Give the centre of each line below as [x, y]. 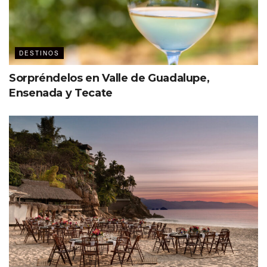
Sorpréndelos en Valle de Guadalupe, [109, 78]
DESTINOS [39, 53]
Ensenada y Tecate [61, 93]
